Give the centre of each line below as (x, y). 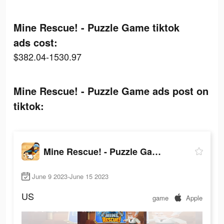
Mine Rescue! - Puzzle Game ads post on (111, 91)
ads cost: (35, 42)
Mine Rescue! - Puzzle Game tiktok (96, 27)
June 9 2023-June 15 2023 (70, 176)
